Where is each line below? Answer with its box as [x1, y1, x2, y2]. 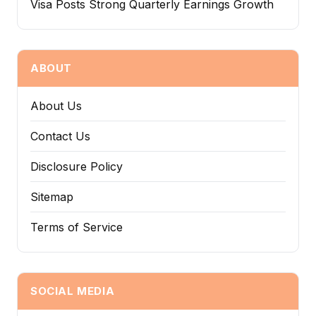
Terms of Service [30, 219, 123, 234]
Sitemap [30, 189, 73, 204]
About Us [30, 98, 82, 113]
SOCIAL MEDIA [30, 284, 115, 298]
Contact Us [30, 128, 90, 143]
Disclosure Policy [30, 159, 123, 174]
